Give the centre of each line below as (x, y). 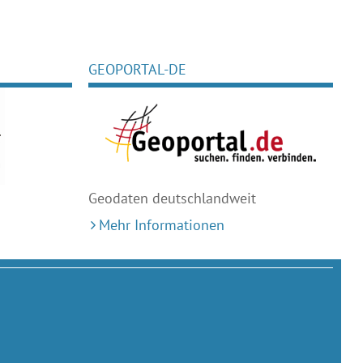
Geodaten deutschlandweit (172, 198)
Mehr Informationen (161, 225)
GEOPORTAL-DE (137, 69)
